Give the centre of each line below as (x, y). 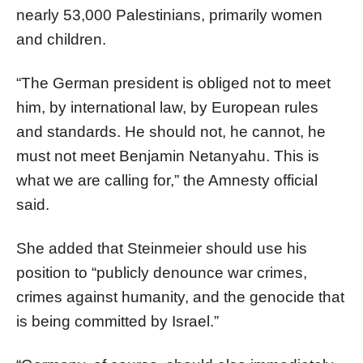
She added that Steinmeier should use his (162, 248)
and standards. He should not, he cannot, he (171, 131)
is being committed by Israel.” (117, 321)
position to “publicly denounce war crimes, (162, 272)
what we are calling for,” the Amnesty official (167, 180)
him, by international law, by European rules (167, 107)
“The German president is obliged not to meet (173, 83)
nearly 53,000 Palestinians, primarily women (169, 15)
